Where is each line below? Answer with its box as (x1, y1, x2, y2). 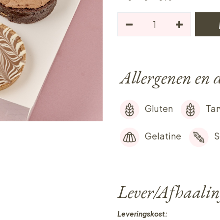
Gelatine (144, 130, 181, 141)
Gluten (144, 102, 173, 114)
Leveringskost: (117, 209, 168, 218)
